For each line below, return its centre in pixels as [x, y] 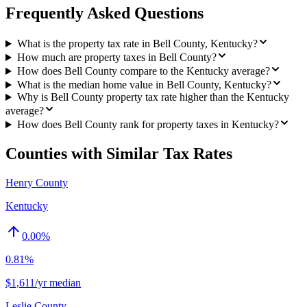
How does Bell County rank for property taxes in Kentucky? [148, 125]
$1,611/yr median [43, 282]
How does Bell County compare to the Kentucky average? [143, 71]
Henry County [37, 182]
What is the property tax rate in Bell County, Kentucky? [137, 44]
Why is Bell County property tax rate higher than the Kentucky [153, 97]
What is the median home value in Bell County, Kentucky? [144, 85]
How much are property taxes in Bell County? [116, 58]
